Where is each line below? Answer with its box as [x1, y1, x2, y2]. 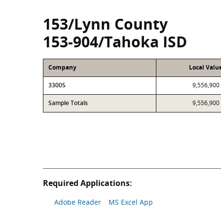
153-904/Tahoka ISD [43, 32, 187, 52]
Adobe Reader [54, 197, 101, 207]
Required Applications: [43, 178, 132, 188]
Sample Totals [48, 99, 88, 107]
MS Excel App [109, 197, 153, 207]
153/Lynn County [43, 14, 168, 34]
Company [48, 63, 76, 72]
